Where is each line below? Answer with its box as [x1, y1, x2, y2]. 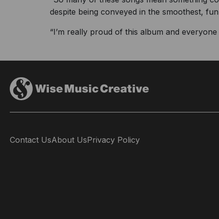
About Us [51, 134, 87, 145]
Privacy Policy [87, 134, 140, 145]
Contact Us [10, 134, 51, 145]
